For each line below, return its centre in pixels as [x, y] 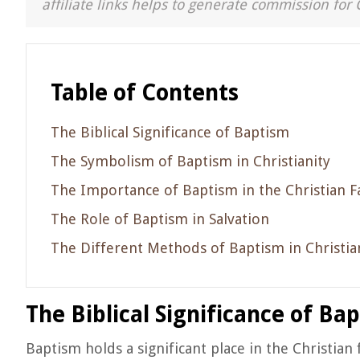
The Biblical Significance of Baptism [170, 132]
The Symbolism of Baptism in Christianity [190, 161]
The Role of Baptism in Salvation [160, 219]
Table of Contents [145, 93]
